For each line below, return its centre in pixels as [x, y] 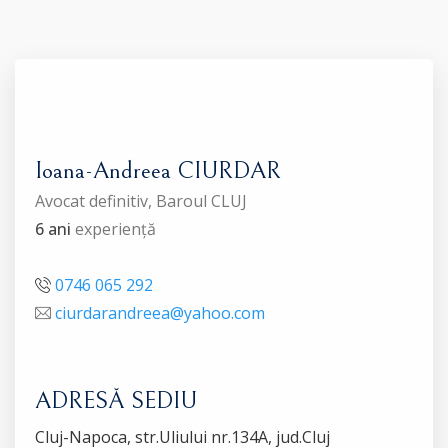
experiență [113, 229]
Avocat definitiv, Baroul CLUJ [141, 201]
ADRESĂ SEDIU [116, 401]
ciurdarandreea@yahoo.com [160, 313]
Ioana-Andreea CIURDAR [158, 171]
